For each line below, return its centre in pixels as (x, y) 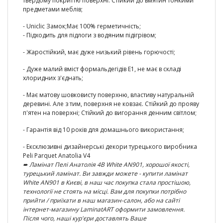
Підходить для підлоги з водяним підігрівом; (91, 35)
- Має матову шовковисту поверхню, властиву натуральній (109, 95)
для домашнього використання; (135, 130)
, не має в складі (158, 69)
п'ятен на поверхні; (52, 113)
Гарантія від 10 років (56, 130)
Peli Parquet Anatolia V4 (56, 156)
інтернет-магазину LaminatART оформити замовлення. (104, 209)
